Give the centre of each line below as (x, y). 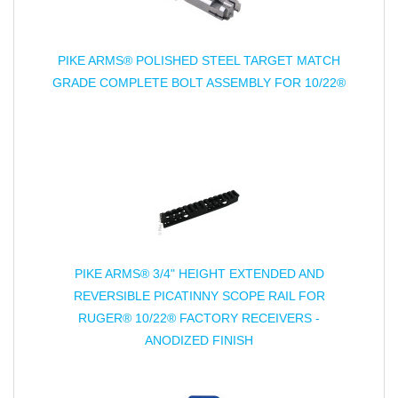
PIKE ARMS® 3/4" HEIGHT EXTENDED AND (199, 274)
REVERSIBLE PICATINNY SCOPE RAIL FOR (199, 296)
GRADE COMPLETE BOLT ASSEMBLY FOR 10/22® (199, 83)
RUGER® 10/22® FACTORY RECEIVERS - (199, 318)
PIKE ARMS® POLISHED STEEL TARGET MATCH (199, 60)
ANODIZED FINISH (199, 340)
